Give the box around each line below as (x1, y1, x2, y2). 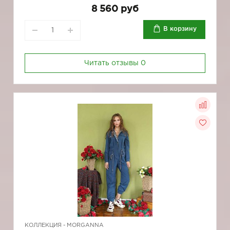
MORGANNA (67, 223, 104, 228)
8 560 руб (91, 5, 139, 13)
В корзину (163, 26, 197, 32)
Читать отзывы (84, 60, 141, 66)
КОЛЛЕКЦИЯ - (25, 223, 67, 228)
